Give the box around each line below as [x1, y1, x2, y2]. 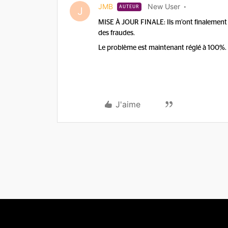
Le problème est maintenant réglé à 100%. [98, 44, 226, 51]
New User [148, 2, 180, 11]
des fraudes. [98, 30, 135, 37]
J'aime [116, 99, 140, 109]
